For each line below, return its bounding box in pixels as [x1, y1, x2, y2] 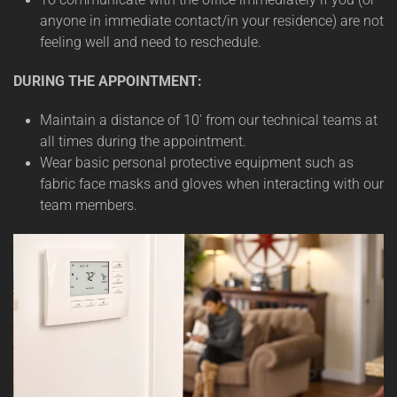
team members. [40, 197, 141, 214]
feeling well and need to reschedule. [40, 34, 265, 51]
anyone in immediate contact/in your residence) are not [40, 12, 384, 29]
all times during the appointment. [40, 133, 250, 150]
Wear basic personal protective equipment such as [40, 154, 354, 171]
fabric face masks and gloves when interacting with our [40, 175, 384, 192]
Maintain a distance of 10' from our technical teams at [40, 112, 378, 128]
